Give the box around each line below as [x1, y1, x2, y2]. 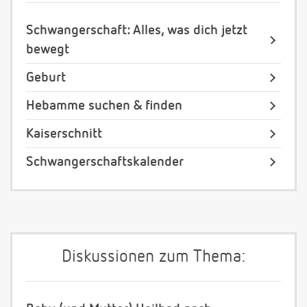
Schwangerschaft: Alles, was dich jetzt [26, 23, 247, 38]
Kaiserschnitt [26, 127, 102, 141]
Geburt [26, 71, 66, 85]
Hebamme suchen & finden [26, 99, 182, 113]
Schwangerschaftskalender [26, 155, 184, 169]
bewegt [26, 42, 69, 57]
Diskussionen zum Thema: [62, 249, 245, 267]
